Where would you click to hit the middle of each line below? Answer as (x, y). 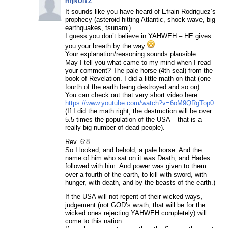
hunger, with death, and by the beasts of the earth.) (140, 182)
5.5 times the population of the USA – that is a (133, 119)
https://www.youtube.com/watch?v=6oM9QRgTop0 (139, 103)
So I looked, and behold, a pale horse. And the (133, 150)
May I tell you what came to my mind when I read (138, 62)
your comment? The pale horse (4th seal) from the (139, 70)
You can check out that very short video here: (132, 95)
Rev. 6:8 (77, 141)
